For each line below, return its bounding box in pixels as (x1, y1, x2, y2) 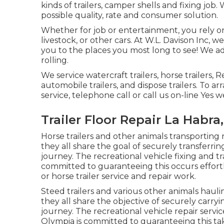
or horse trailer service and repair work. (41, 171, 196, 181)
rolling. (41, 55, 68, 65)
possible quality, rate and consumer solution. (41, 10, 218, 20)
